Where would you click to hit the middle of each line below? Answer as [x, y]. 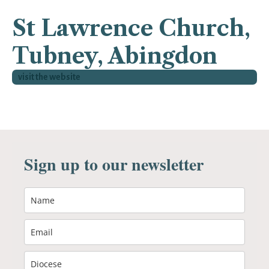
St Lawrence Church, [131, 28]
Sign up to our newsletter [114, 164]
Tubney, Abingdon [115, 56]
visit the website [49, 77]
